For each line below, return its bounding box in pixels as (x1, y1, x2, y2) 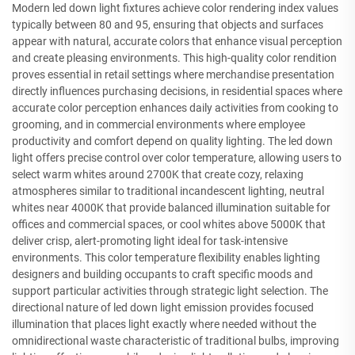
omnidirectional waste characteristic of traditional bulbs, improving (12, 334, 339, 347)
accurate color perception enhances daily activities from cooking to (12, 101, 338, 114)
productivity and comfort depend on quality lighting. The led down (12, 134, 333, 147)
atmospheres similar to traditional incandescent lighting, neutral (12, 184, 324, 197)
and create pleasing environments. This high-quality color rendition (12, 51, 337, 64)
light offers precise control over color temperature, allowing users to (12, 151, 342, 164)
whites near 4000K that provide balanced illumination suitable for (12, 200, 330, 214)
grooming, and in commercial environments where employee (12, 117, 305, 131)
